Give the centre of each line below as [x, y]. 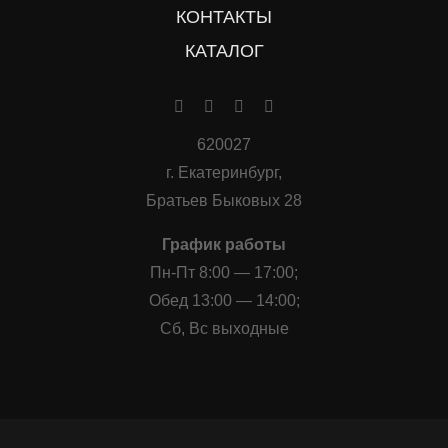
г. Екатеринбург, [224, 172]
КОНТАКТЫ [224, 16]
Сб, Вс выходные [224, 328]
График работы [224, 244]
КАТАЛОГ [224, 50]
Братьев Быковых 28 [224, 200]
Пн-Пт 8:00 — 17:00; [224, 272]
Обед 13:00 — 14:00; [224, 300]
